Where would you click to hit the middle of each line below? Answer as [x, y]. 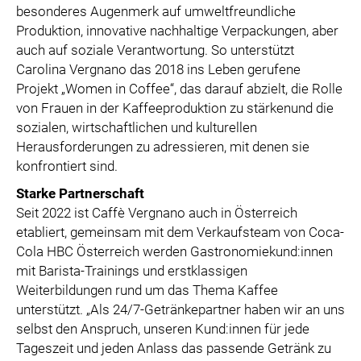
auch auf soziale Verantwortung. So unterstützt [155, 50]
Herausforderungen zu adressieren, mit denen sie [163, 146]
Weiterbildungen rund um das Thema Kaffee [147, 290]
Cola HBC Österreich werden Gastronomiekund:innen [174, 251]
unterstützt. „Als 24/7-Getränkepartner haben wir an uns [180, 309]
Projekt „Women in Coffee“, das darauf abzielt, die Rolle [179, 88]
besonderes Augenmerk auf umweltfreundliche [156, 11]
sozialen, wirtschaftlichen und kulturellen [137, 127]
